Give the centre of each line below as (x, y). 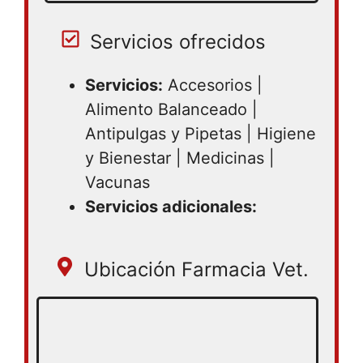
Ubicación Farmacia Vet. (196, 269)
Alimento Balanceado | (171, 109)
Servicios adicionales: (171, 207)
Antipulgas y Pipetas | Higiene (201, 134)
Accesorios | (213, 85)
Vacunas (117, 182)
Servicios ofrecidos (178, 42)
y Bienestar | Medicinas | (180, 158)
